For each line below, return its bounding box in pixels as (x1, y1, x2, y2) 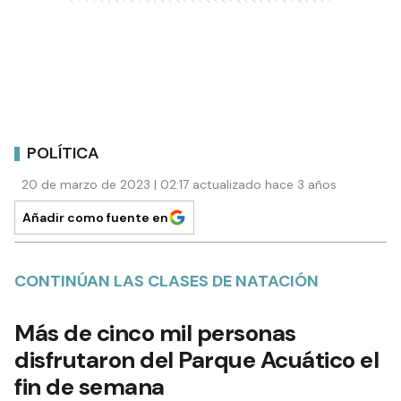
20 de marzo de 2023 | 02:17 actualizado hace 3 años (21, 176, 337, 193)
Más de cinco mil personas (14, 318, 296, 349)
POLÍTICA (27, 141, 99, 164)
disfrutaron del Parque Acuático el (14, 345, 379, 376)
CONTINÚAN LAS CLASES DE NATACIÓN (14, 270, 319, 293)
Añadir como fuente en (22, 209, 168, 226)
